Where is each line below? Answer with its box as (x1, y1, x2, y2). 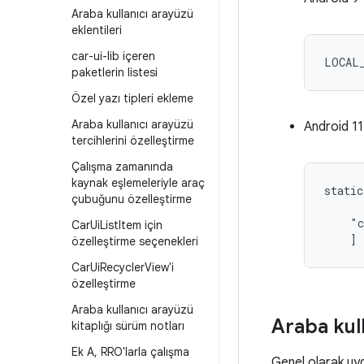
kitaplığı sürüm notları (71, 318, 184, 333)
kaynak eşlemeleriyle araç (71, 175, 205, 190)
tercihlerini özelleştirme (71, 133, 194, 148)
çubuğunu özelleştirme (71, 192, 192, 206)
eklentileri (71, 23, 122, 37)
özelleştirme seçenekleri (71, 234, 198, 249)
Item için (119, 218, 162, 232)
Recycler (100, 260, 145, 275)
